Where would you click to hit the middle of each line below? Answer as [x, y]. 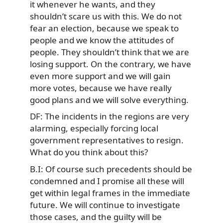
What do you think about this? [89, 152]
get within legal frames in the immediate [110, 193]
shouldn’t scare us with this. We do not [106, 16]
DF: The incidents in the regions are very [110, 116]
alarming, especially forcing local [94, 128]
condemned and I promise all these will [107, 181]
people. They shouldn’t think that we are [110, 52]
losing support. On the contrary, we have [111, 64]
